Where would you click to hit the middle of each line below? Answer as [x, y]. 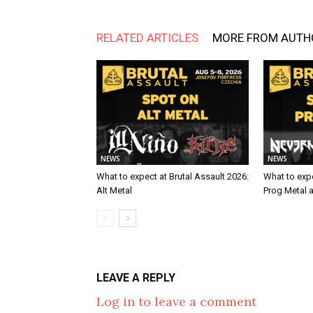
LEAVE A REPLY [136, 277]
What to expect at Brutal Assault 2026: [173, 176]
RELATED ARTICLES [147, 37]
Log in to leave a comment [176, 301]
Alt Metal [114, 190]
